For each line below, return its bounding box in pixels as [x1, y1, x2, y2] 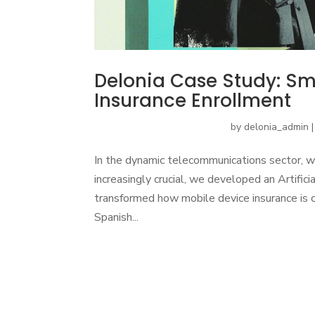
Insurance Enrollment [94, 88, 292, 114]
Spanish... [94, 210, 139, 226]
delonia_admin [244, 120, 309, 134]
